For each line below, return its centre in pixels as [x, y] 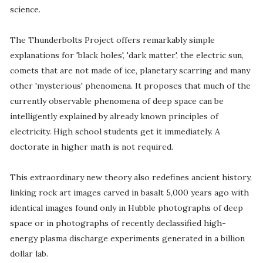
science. [25, 10]
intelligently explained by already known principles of [114, 117]
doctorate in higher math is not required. [91, 147]
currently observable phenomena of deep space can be [117, 101]
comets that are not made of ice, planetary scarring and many [130, 71]
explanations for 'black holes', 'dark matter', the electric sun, [127, 55]
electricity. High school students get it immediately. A [115, 132]
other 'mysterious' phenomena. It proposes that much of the [130, 86]
